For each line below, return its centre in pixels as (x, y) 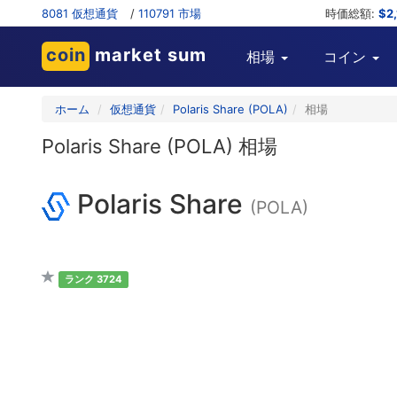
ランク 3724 (93, 279)
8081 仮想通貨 (80, 13)
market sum (148, 55)
